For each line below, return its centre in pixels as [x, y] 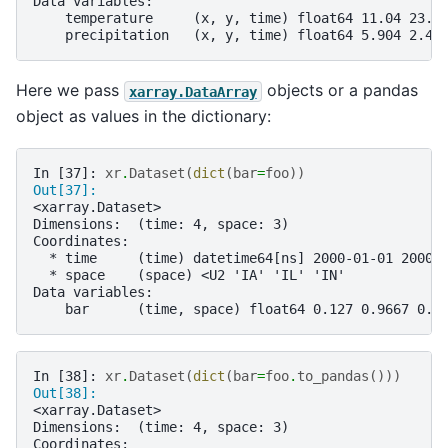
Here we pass [70, 90]
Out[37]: [69, 189]
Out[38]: [69, 392]
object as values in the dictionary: [143, 116]
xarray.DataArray [193, 91]
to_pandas [333, 375]
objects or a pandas [340, 90]
